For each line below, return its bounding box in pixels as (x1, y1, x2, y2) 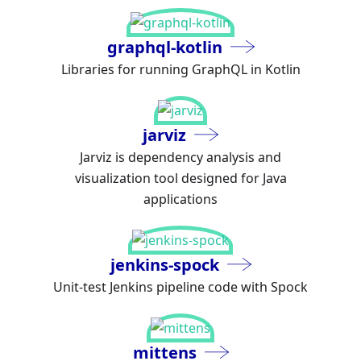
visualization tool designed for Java (74, 169, 287, 187)
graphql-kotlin (106, 36, 222, 58)
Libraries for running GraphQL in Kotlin (60, 60, 301, 78)
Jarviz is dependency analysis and (80, 148, 281, 166)
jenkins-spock (110, 254, 219, 276)
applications (143, 190, 218, 208)
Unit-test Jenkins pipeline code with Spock (53, 278, 308, 296)
